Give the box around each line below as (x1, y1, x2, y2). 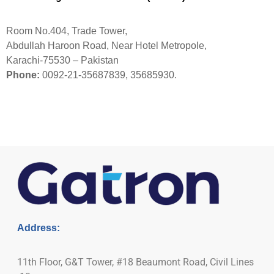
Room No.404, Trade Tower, (6, 26, 127, 36)
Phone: (6, 70, 40, 80)
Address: (17, 223, 60, 234)
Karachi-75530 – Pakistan (6, 55, 119, 65)
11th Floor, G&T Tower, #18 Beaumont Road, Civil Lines (17, 256, 254, 268)
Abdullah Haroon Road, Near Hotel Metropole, (6, 40, 207, 51)
